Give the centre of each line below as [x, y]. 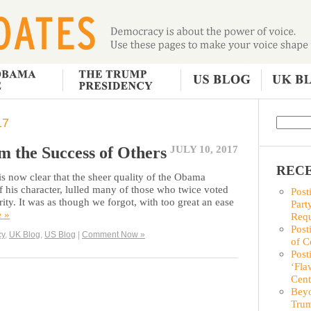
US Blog [60, 234]
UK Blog [25, 234]
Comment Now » [114, 234]
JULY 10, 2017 [204, 149]
